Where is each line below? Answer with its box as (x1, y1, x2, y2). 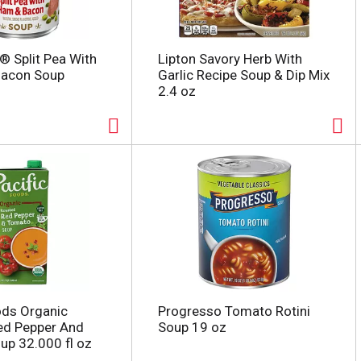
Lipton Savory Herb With (157, 51, 302, 67)
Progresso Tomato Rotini (157, 303, 310, 319)
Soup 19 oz (157, 319, 226, 335)
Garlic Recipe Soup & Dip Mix (157, 67, 330, 83)
